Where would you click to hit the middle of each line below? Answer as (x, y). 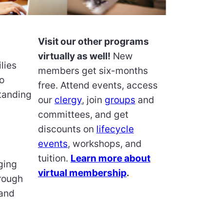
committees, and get (83, 114)
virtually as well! (74, 56)
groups (120, 100)
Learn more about (110, 158)
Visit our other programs (93, 41)
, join (93, 100)
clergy (68, 100)
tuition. (54, 158)
